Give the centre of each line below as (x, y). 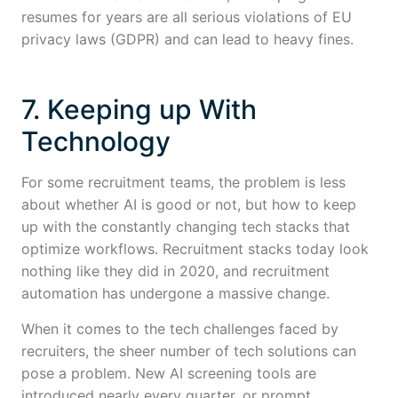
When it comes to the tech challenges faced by (180, 328)
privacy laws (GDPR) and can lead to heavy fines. (187, 40)
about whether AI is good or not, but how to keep (189, 205)
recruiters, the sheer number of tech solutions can (189, 350)
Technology (96, 142)
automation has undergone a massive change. (175, 294)
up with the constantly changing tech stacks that (186, 227)
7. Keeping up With (139, 110)
